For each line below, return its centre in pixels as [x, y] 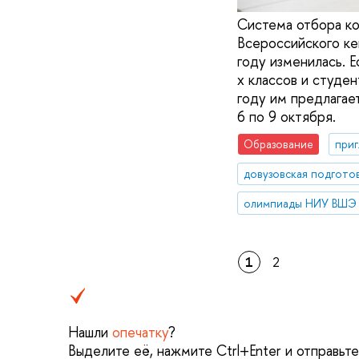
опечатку [140, 332]
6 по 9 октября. [286, 117]
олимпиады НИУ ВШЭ [300, 203]
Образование [278, 144]
